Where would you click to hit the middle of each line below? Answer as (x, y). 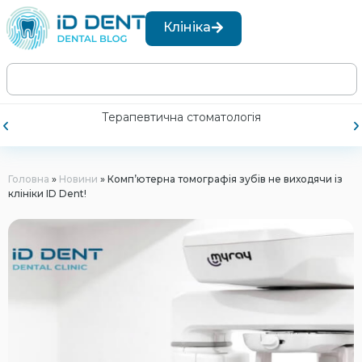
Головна (29, 179)
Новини (78, 179)
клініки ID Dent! (47, 194)
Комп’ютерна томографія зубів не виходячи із (225, 179)
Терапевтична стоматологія (181, 117)
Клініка (187, 27)
